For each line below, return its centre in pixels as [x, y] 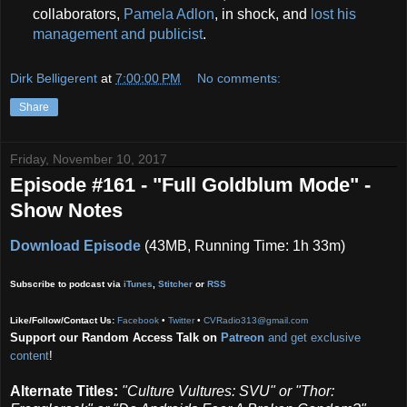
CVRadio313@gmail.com [256, 320]
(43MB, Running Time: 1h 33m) [243, 245]
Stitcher [175, 283]
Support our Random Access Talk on [115, 337]
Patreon [243, 337]
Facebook [138, 320]
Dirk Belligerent [54, 78]
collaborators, [76, 15]
